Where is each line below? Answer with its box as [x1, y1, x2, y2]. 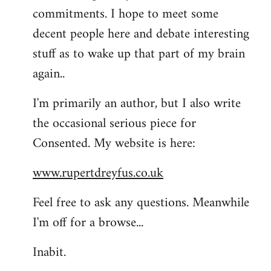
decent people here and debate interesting [33, 22, 249, 46]
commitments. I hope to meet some [33, 2, 218, 26]
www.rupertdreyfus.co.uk [33, 162, 163, 185]
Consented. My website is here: [33, 132, 195, 155]
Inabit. [33, 241, 66, 264]
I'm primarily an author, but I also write [33, 92, 241, 116]
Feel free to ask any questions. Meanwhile [33, 191, 249, 215]
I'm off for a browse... [33, 211, 143, 235]
